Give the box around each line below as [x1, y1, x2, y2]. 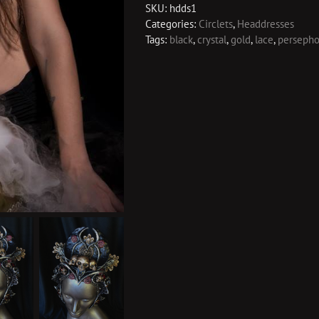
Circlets [199, 17, 233, 31]
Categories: [145, 17, 199, 31]
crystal [197, 33, 226, 46]
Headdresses [237, 17, 294, 31]
